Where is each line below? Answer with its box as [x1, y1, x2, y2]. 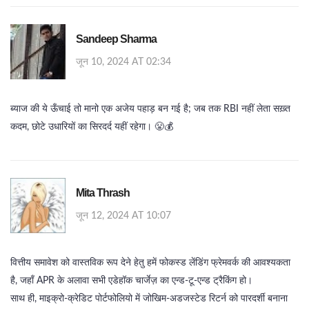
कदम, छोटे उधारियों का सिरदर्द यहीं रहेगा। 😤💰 [10, 122, 173, 132]
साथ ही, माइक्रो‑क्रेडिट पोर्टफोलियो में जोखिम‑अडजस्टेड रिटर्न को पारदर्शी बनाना [10, 294, 288, 304]
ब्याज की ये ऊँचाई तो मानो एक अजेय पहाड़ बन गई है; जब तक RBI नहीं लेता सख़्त [10, 104, 290, 114]
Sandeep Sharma [76, 33, 157, 46]
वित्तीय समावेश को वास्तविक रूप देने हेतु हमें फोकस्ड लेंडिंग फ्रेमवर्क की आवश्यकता [10, 258, 290, 268]
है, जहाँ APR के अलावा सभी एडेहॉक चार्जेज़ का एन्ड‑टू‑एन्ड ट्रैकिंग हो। [10, 276, 252, 286]
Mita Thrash [76, 187, 130, 199]
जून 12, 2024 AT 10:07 [76, 211, 171, 221]
